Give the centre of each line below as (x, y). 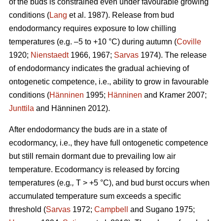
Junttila (21, 109)
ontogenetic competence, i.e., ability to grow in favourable (109, 82)
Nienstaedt (50, 55)
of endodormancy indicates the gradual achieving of (99, 69)
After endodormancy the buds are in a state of (88, 130)
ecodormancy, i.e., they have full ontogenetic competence (109, 143)
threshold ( (27, 210)
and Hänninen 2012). (72, 109)
